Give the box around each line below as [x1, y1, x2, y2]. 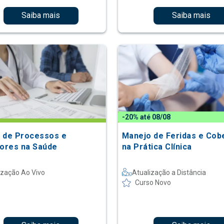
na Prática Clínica [121, 141, 192, 151]
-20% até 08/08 [121, 112, 170, 121]
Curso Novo [134, 178, 171, 186]
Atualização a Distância [131, 168, 206, 176]
